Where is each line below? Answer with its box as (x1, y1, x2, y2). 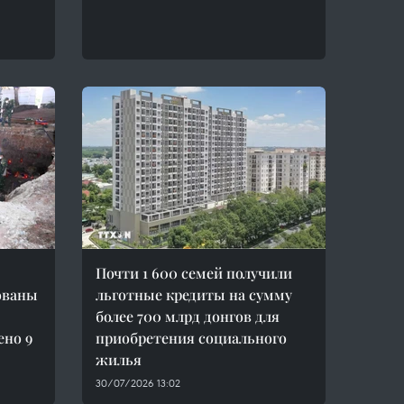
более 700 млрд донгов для (96, 307, 280, 326)
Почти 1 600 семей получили (96, 263, 292, 282)
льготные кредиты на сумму (96, 285, 292, 304)
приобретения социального (96, 328, 287, 347)
